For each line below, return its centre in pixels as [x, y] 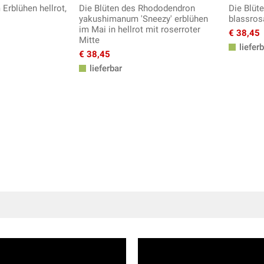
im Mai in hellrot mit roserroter [140, 30]
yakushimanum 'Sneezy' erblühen [143, 19]
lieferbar [105, 69]
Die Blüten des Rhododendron [137, 9]
